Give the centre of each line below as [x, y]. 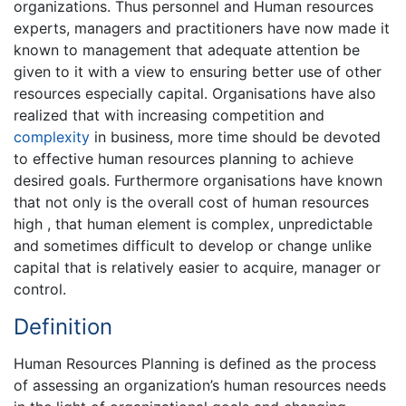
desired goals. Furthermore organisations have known [198, 180]
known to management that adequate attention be [187, 50]
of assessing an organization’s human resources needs [200, 386]
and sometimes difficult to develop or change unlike [193, 246]
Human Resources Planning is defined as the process [195, 364]
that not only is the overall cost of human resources [191, 202]
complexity [52, 137]
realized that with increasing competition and [169, 115]
